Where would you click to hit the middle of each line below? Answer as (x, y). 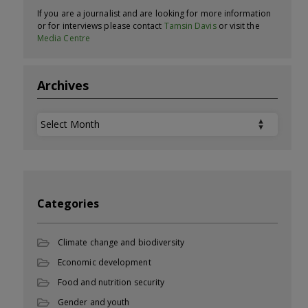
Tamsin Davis (190, 25)
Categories (68, 203)
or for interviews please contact (101, 25)
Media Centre (64, 38)
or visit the (238, 25)
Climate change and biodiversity (121, 242)
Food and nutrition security (111, 282)
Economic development (104, 262)
